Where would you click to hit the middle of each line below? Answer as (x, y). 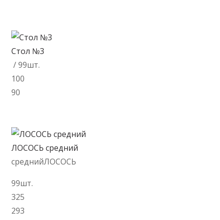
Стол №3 (28, 51)
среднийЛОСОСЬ (44, 161)
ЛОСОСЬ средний (45, 148)
